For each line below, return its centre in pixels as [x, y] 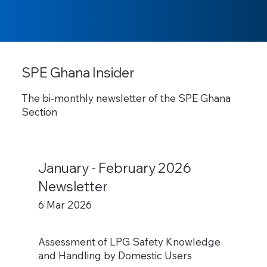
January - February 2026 [115, 168]
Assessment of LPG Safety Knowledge [130, 242]
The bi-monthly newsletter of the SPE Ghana [126, 98]
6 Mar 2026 [65, 205]
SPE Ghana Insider [78, 72]
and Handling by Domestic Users [115, 256]
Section [39, 111]
